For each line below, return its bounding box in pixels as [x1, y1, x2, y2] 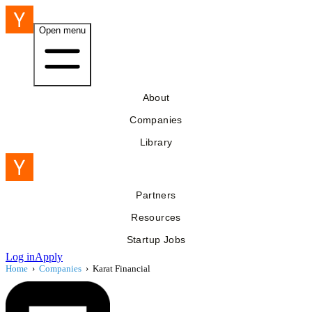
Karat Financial [93, 263, 150, 274]
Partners [136, 189, 176, 201]
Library [139, 136, 173, 148]
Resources [131, 212, 181, 223]
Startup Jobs [126, 234, 186, 245]
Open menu [39, 25, 86, 36]
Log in [6, 251, 35, 263]
